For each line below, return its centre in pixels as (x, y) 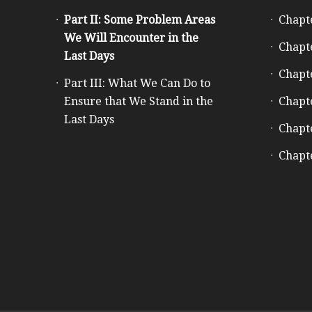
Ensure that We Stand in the (139, 101)
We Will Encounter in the (131, 38)
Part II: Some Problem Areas (140, 20)
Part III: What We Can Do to (137, 83)
